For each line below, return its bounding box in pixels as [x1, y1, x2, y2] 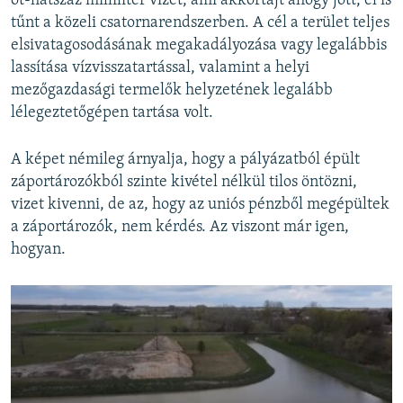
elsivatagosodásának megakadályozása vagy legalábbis [11, 37, 387, 55]
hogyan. [11, 241, 66, 259]
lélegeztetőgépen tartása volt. [11, 104, 213, 122]
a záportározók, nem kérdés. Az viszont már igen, [11, 219, 349, 237]
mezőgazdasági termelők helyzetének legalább [11, 82, 333, 100]
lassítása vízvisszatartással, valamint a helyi [11, 59, 309, 77]
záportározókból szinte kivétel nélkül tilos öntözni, [11, 174, 357, 192]
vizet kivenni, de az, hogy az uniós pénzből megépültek [11, 196, 390, 214]
